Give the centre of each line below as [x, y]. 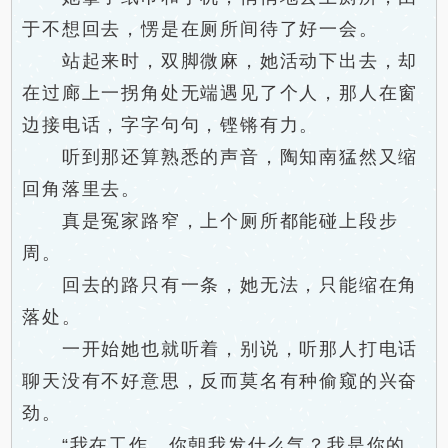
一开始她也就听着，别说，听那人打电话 [220, 349]
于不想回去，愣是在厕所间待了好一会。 [200, 29]
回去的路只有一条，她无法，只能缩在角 [220, 285]
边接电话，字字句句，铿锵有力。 [171, 125]
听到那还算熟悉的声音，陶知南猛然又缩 [220, 157]
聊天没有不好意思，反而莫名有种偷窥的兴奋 [220, 381]
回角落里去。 [82, 189]
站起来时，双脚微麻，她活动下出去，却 [220, 61]
